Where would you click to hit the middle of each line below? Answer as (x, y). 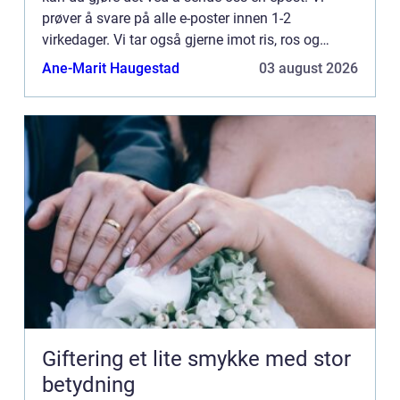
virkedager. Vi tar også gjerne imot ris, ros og (181, 39)
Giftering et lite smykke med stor (85, 358)
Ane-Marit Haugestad (111, 68)
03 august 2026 (308, 68)
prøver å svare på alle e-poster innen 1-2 (167, 18)
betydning (88, 384)
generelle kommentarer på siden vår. (155, 61)
